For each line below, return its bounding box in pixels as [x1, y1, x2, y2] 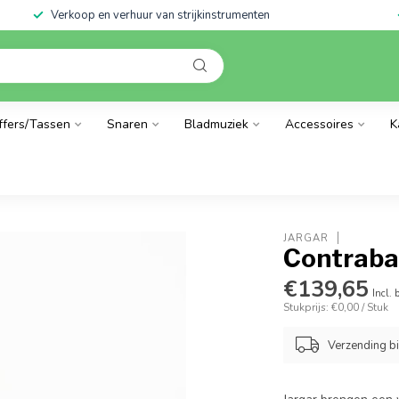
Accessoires [285, 116, 354, 133]
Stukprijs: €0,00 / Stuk [283, 300, 389, 314]
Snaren [107, 116, 148, 133]
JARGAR [283, 231, 330, 245]
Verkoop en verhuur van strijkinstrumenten [50, 7, 270, 23]
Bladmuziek [184, 116, 248, 133]
